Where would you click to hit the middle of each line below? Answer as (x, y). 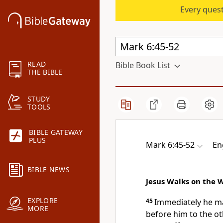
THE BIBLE (45, 72)
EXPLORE (43, 201)
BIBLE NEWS (49, 170)
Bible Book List (143, 65)
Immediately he (184, 202)
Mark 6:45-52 (170, 145)
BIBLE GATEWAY (56, 132)
